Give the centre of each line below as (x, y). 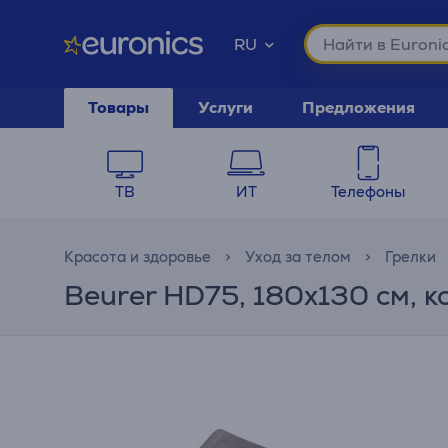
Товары (118, 107)
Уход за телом (298, 256)
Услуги (225, 107)
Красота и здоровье (137, 256)
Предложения (358, 107)
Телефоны (367, 191)
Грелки (410, 256)
